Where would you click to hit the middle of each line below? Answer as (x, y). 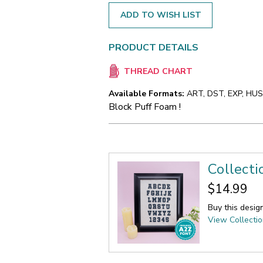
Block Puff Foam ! (145, 107)
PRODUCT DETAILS (154, 48)
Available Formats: (146, 94)
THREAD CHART (158, 72)
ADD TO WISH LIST (161, 15)
